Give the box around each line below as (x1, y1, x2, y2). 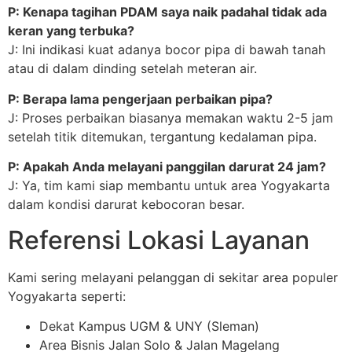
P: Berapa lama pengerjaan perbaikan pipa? (8, 90, 273, 107)
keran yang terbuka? (8, 23, 134, 39)
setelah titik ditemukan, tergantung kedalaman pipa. (8, 128, 317, 145)
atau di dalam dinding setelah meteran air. (8, 60, 257, 77)
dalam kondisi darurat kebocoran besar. (8, 196, 244, 213)
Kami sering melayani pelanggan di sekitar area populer (8, 269, 338, 285)
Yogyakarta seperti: (8, 288, 126, 304)
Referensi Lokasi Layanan (8, 224, 310, 255)
